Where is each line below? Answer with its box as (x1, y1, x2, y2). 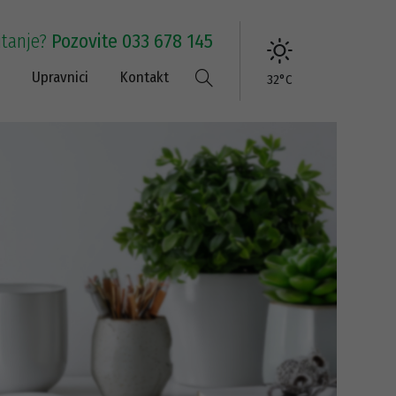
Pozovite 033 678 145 (51, 29, 213, 53)
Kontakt (120, 68, 169, 87)
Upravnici (32, 68, 88, 87)
